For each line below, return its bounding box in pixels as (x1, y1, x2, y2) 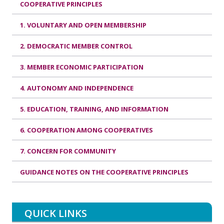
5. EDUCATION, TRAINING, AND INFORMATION (20, 104, 168, 113)
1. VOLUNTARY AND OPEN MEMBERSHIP (20, 20, 146, 29)
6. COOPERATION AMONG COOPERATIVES (20, 125, 153, 134)
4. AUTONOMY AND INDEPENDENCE (20, 83, 133, 92)
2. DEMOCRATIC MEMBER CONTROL (20, 41, 132, 50)
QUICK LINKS (24, 206, 87, 220)
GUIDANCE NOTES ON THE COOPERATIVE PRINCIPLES (20, 167, 188, 176)
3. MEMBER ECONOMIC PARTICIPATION (20, 62, 143, 71)
